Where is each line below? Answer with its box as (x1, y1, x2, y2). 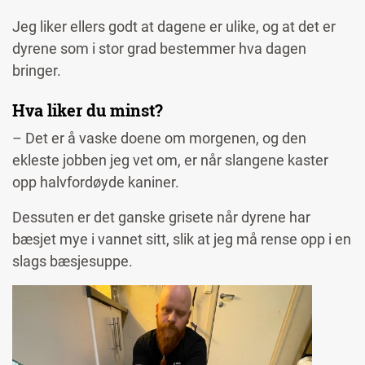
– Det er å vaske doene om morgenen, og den (12, 130, 306, 147)
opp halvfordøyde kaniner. (12, 174, 182, 191)
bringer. (12, 62, 64, 80)
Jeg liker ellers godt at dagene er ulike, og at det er (12, 18, 336, 36)
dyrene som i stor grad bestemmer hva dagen (12, 40, 306, 58)
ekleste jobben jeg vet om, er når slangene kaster (12, 152, 328, 169)
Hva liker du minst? (12, 99, 167, 121)
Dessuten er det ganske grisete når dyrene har (12, 209, 310, 226)
